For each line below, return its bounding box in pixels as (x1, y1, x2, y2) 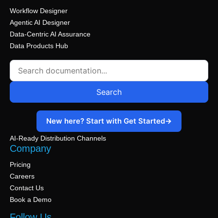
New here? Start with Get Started (46, 116, 165, 126)
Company (10, 143, 51, 154)
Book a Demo (10, 196, 52, 203)
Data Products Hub (10, 42, 68, 50)
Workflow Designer (10, 7, 68, 15)
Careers (10, 172, 35, 180)
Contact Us (10, 184, 44, 192)
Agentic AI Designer (10, 18, 70, 26)
